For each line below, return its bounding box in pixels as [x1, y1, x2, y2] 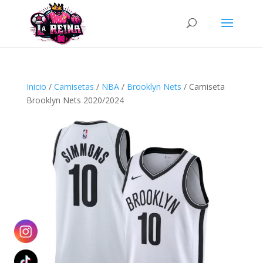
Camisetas [53, 81, 94, 92]
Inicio [26, 81, 46, 92]
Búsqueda [5, 4, 43, 15]
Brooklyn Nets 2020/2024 [26, 95, 124, 106]
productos [5, 20, 44, 31]
